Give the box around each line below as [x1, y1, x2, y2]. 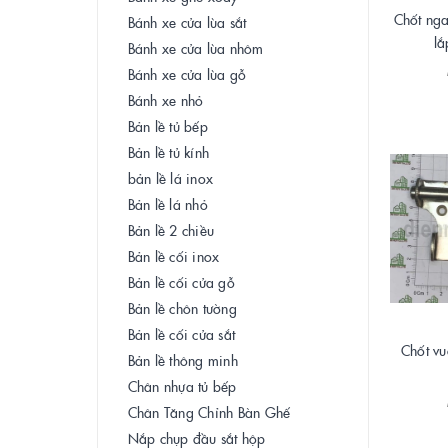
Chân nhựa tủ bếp [128, 375, 237, 396]
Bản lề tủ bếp [128, 115, 209, 136]
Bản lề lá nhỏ [128, 193, 209, 214]
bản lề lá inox [128, 167, 214, 188]
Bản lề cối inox [128, 245, 220, 266]
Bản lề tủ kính [128, 141, 210, 162]
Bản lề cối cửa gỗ [128, 271, 236, 292]
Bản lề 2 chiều [128, 219, 215, 240]
